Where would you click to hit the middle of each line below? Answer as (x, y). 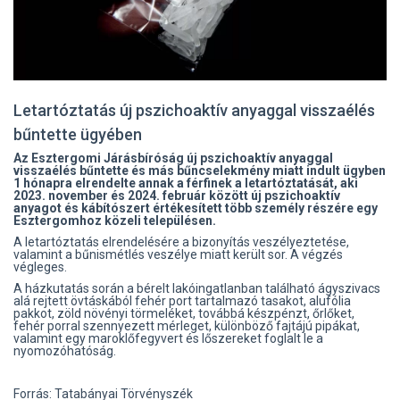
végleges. (40, 267)
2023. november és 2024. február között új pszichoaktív (177, 196)
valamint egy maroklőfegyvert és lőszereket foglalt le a (168, 339)
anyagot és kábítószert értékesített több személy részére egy (196, 208)
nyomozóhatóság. (65, 351)
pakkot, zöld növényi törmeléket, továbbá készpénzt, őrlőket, (184, 314)
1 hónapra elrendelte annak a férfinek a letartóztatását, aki (186, 183)
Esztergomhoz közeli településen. (115, 221)
